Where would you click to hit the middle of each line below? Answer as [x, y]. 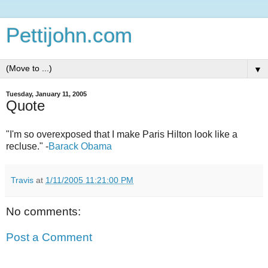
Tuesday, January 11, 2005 [46, 94]
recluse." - [27, 146]
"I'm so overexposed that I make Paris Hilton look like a [122, 134]
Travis [22, 180]
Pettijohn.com [69, 35]
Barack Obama [80, 146]
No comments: [43, 211]
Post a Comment [49, 237]
